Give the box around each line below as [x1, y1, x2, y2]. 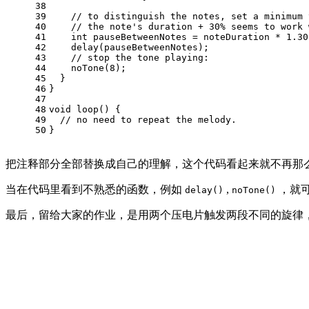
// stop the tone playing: [71, 52, 209, 63]
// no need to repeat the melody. [60, 114, 237, 126]
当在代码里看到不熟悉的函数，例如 [6, 183, 185, 196]
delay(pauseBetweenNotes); [49, 42, 209, 53]
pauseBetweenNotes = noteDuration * [88, 32, 286, 43]
